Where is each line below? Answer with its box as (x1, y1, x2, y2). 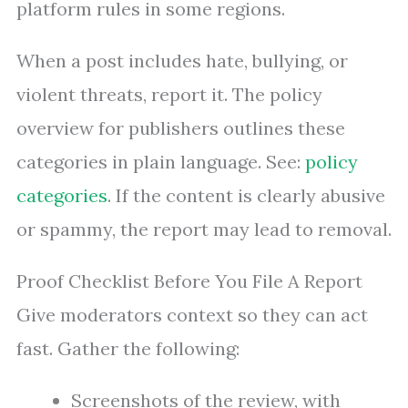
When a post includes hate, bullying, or (16, 49, 348, 73)
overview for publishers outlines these (16, 117, 345, 140)
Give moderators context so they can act (16, 303, 368, 327)
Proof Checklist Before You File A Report (16, 270, 362, 293)
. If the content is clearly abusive (107, 184, 385, 208)
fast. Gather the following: (16, 337, 240, 361)
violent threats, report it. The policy (16, 83, 322, 107)
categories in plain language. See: (16, 150, 305, 174)
